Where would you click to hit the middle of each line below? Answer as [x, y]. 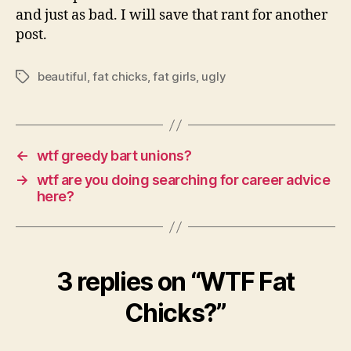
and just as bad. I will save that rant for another [172, 15]
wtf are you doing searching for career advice [183, 180]
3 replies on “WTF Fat [175, 282]
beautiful [62, 76]
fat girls [174, 76]
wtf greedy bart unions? [114, 156]
